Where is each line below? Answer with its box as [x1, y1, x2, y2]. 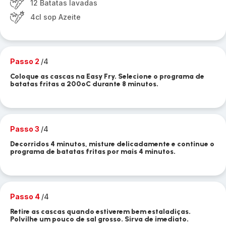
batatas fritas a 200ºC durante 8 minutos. [10, 80, 158, 88]
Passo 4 [10, 192, 41, 201]
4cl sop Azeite [30, 13, 81, 21]
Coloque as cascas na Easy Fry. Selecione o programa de [10, 72, 204, 81]
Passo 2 [10, 57, 41, 66]
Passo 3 [10, 125, 41, 133]
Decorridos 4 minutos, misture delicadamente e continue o [10, 140, 214, 148]
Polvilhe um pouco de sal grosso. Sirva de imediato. [10, 215, 189, 223]
